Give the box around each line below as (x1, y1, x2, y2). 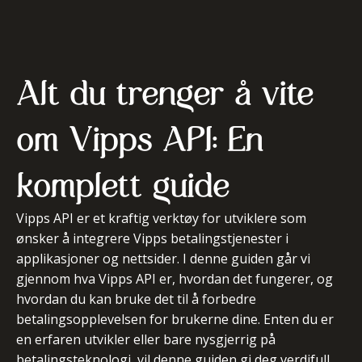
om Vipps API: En (16, 124, 263, 154)
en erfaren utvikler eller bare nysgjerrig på (16, 330, 276, 348)
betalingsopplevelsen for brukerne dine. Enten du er (16, 310, 334, 328)
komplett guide (16, 170, 229, 200)
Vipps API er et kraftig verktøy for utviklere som (16, 209, 306, 227)
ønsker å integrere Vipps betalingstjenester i (16, 229, 288, 247)
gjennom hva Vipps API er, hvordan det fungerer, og (16, 270, 333, 288)
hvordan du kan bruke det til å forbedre (16, 290, 256, 308)
